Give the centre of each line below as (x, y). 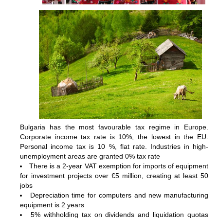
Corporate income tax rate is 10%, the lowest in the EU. (114, 136)
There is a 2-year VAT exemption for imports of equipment (119, 166)
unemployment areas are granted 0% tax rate (90, 156)
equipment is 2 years (52, 205)
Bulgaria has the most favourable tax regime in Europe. (114, 127)
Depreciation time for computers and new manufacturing (119, 195)
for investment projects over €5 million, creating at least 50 (114, 175)
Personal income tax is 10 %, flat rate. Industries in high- (114, 146)
